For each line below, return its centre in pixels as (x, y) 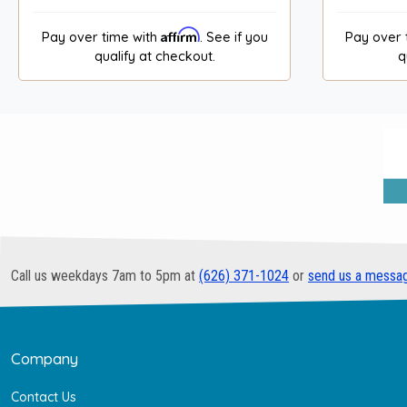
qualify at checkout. (154, 56)
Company (45, 359)
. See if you (233, 37)
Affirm (180, 34)
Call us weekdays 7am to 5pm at (105, 276)
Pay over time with (101, 37)
